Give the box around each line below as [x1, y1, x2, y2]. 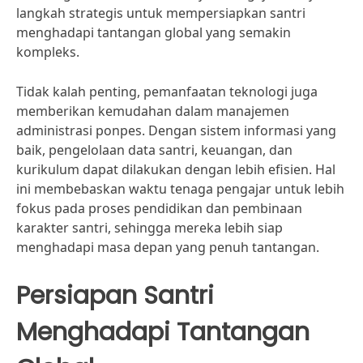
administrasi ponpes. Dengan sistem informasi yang [16, 122, 336, 139]
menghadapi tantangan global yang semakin [16, 23, 291, 41]
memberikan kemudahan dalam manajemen [16, 102, 289, 120]
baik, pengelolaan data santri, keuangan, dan [16, 141, 293, 159]
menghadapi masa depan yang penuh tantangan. [16, 238, 319, 256]
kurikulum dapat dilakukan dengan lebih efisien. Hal [16, 160, 335, 178]
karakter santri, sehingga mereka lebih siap [16, 219, 283, 237]
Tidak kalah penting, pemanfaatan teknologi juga [16, 83, 318, 100]
